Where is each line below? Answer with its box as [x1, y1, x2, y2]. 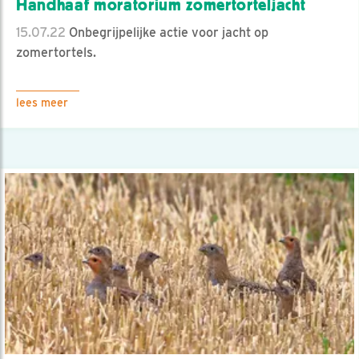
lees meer [16, 96, 68, 110]
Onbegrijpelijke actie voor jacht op [66, 25, 268, 41]
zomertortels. [16, 45, 96, 61]
